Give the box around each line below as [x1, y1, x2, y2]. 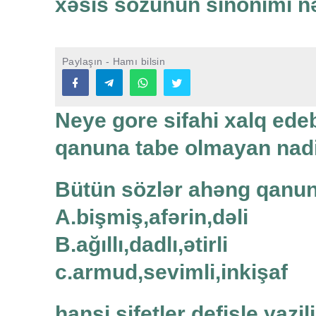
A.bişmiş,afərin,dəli [55, 205, 248, 229]
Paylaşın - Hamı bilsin [62, 56, 166, 68]
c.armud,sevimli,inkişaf [55, 260, 288, 284]
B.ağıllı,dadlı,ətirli [55, 233, 228, 257]
